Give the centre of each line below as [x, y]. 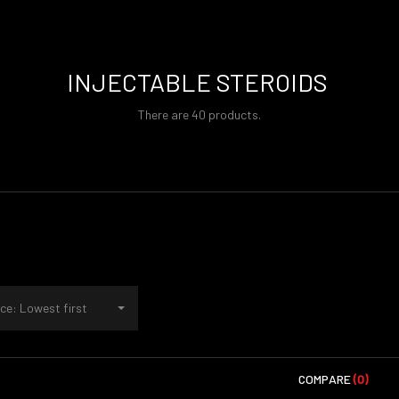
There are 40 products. [199, 114]
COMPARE [326, 379]
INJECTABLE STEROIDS [199, 82]
